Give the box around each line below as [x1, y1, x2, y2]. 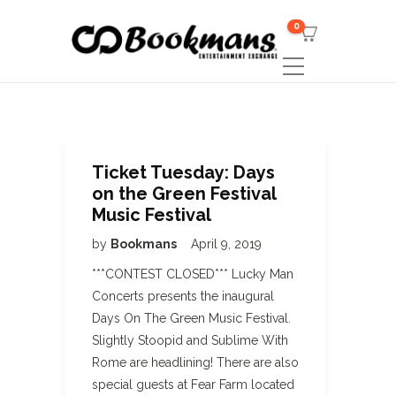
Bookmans [110, 237, 179, 251]
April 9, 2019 [191, 237, 262, 251]
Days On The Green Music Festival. [92, 311, 291, 325]
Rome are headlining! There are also [92, 355, 299, 369]
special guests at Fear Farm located [92, 377, 294, 392]
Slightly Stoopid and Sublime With [92, 333, 288, 347]
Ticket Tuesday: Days [92, 162, 275, 183]
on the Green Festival [92, 183, 276, 204]
